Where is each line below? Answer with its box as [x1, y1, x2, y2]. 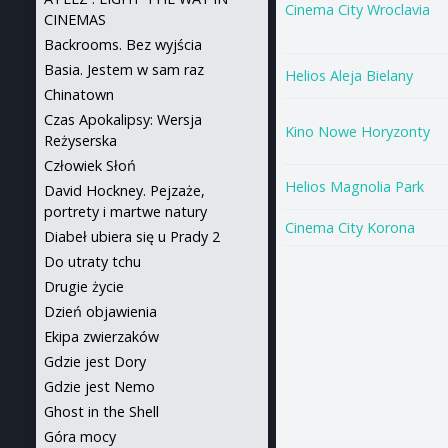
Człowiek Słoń [44, 156, 136, 175]
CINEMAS [44, 10, 106, 29]
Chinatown [44, 85, 114, 104]
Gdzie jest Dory [44, 352, 146, 371]
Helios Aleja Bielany [285, 65, 414, 85]
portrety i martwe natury [44, 202, 207, 221]
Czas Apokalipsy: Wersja [44, 110, 202, 129]
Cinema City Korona [285, 217, 416, 237]
